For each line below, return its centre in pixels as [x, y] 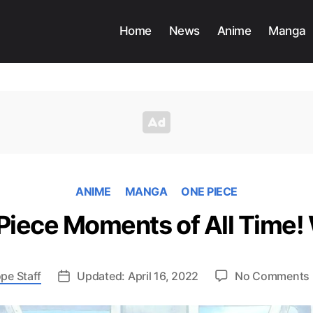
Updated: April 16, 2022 [138, 276]
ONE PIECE [209, 192]
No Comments [272, 276]
